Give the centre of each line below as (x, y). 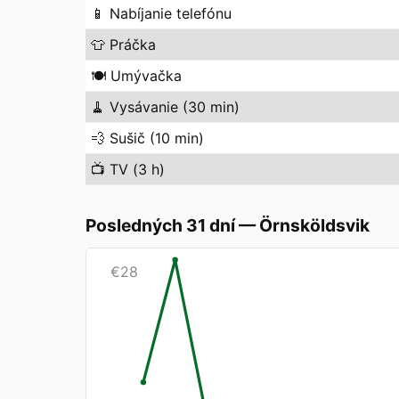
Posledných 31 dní (160, 225)
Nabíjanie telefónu (171, 13)
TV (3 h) (137, 169)
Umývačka (146, 76)
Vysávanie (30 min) (175, 107)
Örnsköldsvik (314, 225)
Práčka (133, 45)
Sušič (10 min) (157, 138)
